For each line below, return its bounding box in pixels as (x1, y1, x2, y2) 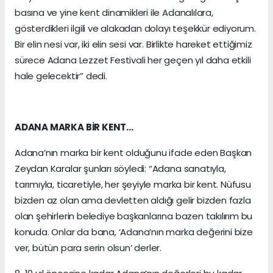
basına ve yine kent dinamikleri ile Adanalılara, (15, 5, 213, 19)
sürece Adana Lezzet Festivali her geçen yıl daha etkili (15, 53, 251, 66)
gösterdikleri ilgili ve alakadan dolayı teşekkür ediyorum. (15, 21, 256, 35)
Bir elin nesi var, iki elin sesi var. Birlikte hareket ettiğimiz (15, 37, 252, 51)
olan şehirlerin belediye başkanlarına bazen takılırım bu (15, 209, 253, 222)
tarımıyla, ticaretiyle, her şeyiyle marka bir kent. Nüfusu (15, 177, 251, 191)
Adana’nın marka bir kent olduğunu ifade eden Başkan (15, 146, 252, 159)
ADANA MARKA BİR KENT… (15, 120, 133, 133)
